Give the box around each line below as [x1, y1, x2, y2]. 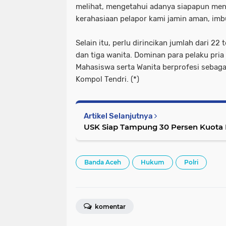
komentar [93, 202, 126, 210]
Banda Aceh [84, 158, 121, 166]
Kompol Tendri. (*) [76, 74, 139, 84]
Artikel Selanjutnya [84, 111, 154, 121]
